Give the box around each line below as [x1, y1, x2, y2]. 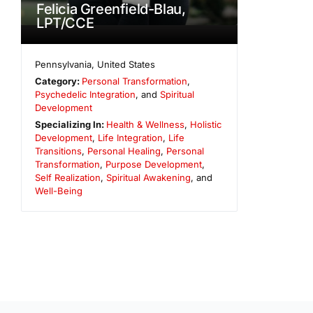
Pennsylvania [35, 58, 92, 70]
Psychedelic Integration [35, 88, 136, 100]
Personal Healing [87, 145, 161, 156]
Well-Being [35, 184, 82, 196]
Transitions [35, 145, 82, 156]
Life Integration [98, 131, 163, 143]
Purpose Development [105, 158, 202, 170]
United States [97, 58, 156, 70]
